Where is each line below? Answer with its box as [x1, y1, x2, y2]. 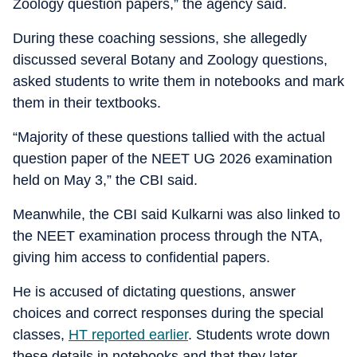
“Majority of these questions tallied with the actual [13, 129, 325, 145]
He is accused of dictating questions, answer [13, 284, 296, 300]
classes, [13, 327, 69, 343]
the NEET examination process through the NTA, [13, 228, 323, 244]
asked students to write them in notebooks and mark [13, 73, 344, 89]
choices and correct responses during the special [13, 305, 324, 321]
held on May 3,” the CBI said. [13, 172, 198, 188]
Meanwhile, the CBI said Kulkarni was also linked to [13, 206, 340, 222]
